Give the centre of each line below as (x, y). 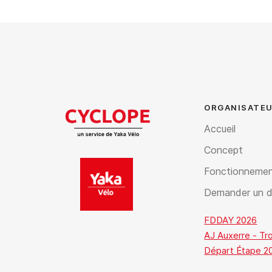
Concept (224, 150)
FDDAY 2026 (231, 220)
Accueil (220, 129)
